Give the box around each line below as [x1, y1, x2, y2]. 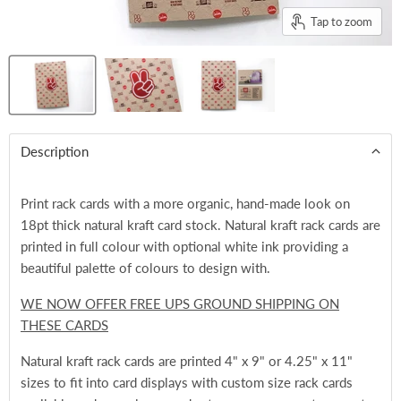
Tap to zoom [311, 13, 372, 29]
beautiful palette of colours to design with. [21, 260, 270, 276]
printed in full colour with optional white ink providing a [21, 238, 348, 254]
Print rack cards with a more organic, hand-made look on [21, 195, 350, 211]
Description [21, 143, 89, 159]
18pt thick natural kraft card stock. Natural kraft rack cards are [21, 217, 380, 233]
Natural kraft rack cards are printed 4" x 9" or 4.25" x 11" [21, 353, 353, 369]
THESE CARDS [21, 317, 108, 333]
